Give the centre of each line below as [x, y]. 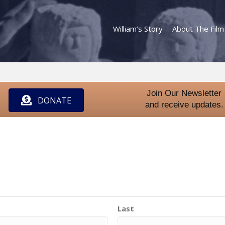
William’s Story [138, 29]
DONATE [54, 100]
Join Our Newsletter [184, 93]
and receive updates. [184, 105]
